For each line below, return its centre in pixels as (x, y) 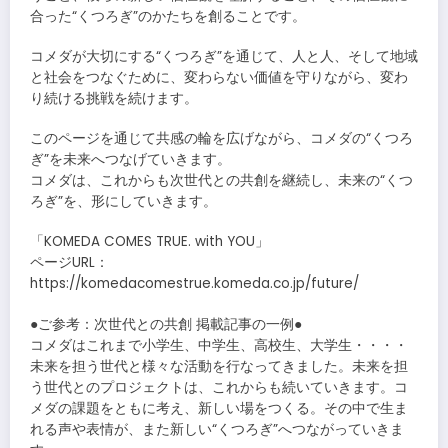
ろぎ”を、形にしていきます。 (123, 202)
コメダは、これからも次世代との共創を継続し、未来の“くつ (221, 181)
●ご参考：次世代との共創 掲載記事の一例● (166, 324)
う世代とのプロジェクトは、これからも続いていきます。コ (219, 387)
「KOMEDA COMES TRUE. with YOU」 (149, 242)
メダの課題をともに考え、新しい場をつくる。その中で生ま (219, 408)
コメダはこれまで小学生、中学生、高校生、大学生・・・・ (219, 345)
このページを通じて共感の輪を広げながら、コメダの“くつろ (221, 139)
